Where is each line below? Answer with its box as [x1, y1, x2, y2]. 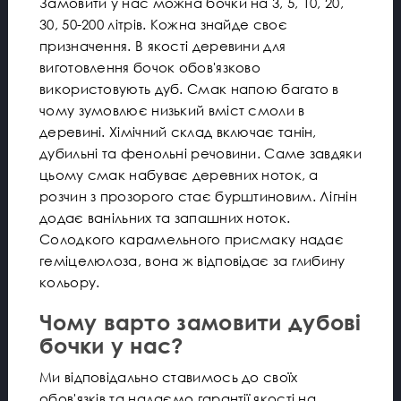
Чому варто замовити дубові [39, 308, 362, 335]
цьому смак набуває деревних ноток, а [39, 166, 319, 183]
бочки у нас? [39, 331, 183, 358]
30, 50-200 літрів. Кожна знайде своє [39, 15, 287, 32]
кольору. [39, 273, 100, 290]
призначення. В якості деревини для [39, 37, 286, 54]
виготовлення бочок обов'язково [39, 58, 261, 75]
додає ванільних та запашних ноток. [39, 209, 291, 226]
